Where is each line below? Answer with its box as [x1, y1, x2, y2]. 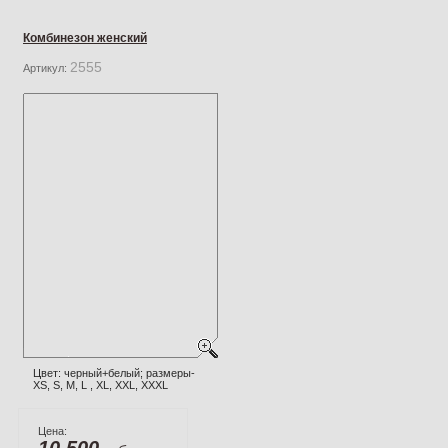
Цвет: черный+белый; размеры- [33, 366, 195, 379]
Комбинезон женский [23, 30, 147, 45]
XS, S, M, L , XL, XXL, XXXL [33, 378, 168, 391]
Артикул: [23, 61, 70, 74]
